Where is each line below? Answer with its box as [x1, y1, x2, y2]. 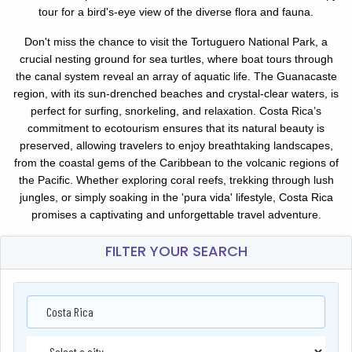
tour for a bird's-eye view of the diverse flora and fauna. [38, 5, 313, 19]
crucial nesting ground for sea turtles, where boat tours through [19, 53, 333, 66]
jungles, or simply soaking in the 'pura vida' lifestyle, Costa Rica [19, 191, 333, 204]
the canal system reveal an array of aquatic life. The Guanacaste [15, 70, 337, 83]
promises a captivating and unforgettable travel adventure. [31, 208, 321, 222]
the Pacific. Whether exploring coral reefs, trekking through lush [18, 174, 334, 187]
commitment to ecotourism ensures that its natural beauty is [27, 122, 324, 135]
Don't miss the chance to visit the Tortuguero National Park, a [24, 35, 328, 49]
